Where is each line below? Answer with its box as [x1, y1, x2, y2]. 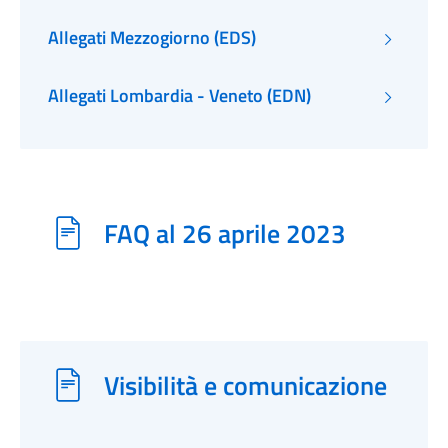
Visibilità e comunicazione [104, 365, 387, 405]
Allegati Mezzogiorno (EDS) [48, 24, 256, 51]
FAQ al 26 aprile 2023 [104, 213, 346, 253]
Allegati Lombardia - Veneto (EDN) [48, 82, 311, 109]
